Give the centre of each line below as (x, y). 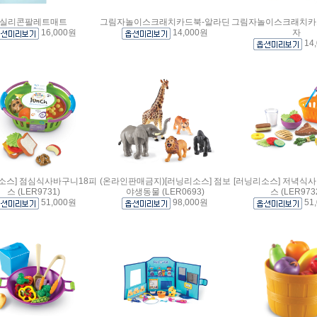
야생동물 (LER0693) (165, 191)
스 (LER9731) (33, 191)
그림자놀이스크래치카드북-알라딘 (165, 22)
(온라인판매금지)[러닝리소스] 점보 (165, 181)
